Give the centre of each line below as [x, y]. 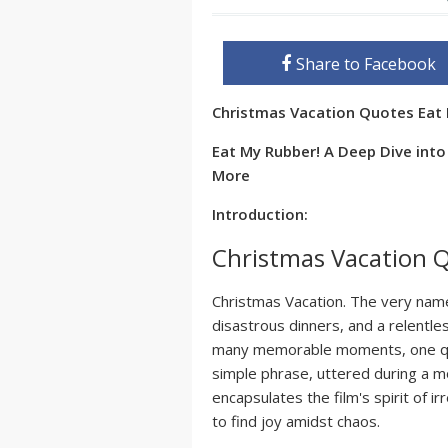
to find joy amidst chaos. [296, 421]
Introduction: [260, 214]
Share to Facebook [366, 64]
